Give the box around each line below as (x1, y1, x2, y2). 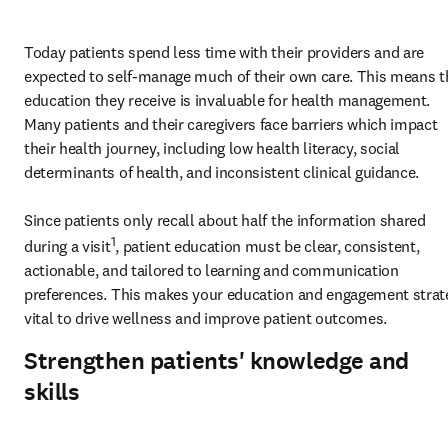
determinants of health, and (24, 162, 216, 182)
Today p (24, 42, 78, 62)
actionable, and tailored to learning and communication (24, 260, 399, 281)
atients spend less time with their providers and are (77, 42, 425, 62)
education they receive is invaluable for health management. (24, 90, 431, 110)
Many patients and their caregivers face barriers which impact (24, 114, 438, 134)
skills (24, 376, 80, 409)
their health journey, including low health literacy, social (24, 138, 401, 158)
